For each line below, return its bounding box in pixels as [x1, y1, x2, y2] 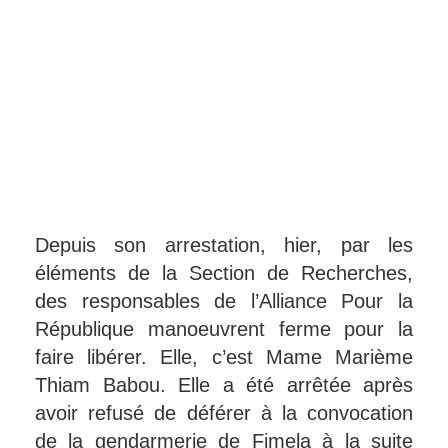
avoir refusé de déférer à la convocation [35, 401, 413, 424]
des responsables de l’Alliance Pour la [35, 289, 413, 312]
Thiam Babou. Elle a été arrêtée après [35, 373, 413, 396]
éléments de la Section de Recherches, [35, 261, 413, 284]
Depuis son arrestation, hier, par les [35, 233, 413, 256]
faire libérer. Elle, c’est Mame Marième [35, 345, 413, 368]
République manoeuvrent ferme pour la [35, 317, 413, 340]
